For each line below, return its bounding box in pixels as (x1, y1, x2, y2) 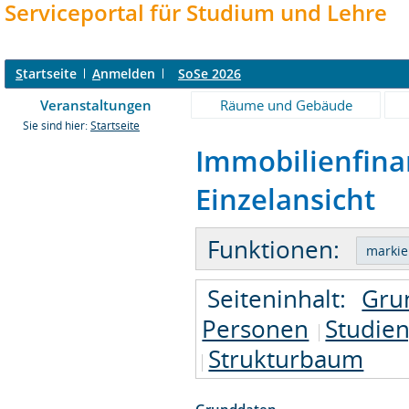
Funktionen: (207, 232, 341, 266)
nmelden (100, 65, 155, 82)
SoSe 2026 (178, 65, 241, 82)
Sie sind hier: (23, 119, 90, 132)
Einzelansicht (195, 180, 376, 218)
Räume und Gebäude (219, 96, 352, 114)
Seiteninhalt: (207, 281, 347, 315)
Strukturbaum (208, 341, 364, 375)
